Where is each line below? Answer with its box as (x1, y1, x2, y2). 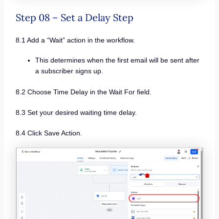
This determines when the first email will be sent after (35, 56, 199, 65)
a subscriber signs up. (35, 67, 103, 75)
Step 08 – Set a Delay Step (15, 11, 133, 23)
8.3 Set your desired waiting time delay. (15, 108, 137, 116)
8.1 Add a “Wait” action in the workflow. (15, 36, 135, 44)
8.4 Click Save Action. (15, 129, 82, 137)
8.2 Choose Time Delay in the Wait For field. (15, 88, 152, 96)
